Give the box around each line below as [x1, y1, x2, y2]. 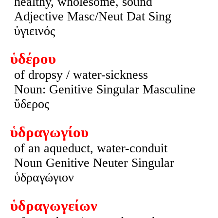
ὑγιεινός [14, 23, 55, 38]
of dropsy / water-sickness [14, 68, 148, 82]
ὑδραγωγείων [10, 197, 97, 214]
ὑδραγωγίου [10, 124, 89, 141]
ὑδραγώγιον [14, 170, 74, 185]
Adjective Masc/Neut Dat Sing [14, 9, 171, 23]
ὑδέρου [10, 51, 56, 68]
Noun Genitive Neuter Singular [14, 156, 174, 170]
